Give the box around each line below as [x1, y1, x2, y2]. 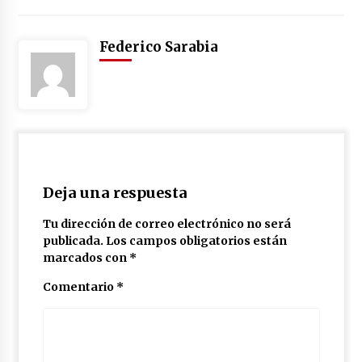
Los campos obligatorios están [105, 234, 287, 249]
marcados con [42, 250, 129, 266]
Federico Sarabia [99, 38, 218, 57]
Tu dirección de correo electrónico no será [42, 217, 291, 232]
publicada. [42, 234, 103, 249]
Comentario [42, 280, 116, 295]
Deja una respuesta [42, 183, 187, 203]
